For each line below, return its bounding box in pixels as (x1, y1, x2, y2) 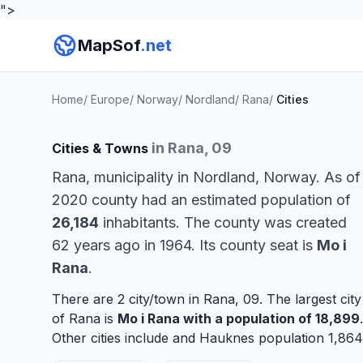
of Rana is (52, 310, 117, 327)
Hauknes (199, 330, 254, 346)
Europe (91, 92, 130, 106)
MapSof (78, 36, 140, 55)
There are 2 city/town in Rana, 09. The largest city (52, 291, 361, 307)
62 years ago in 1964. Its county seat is (52, 237, 317, 254)
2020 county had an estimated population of (52, 191, 351, 208)
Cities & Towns (52, 140, 152, 156)
